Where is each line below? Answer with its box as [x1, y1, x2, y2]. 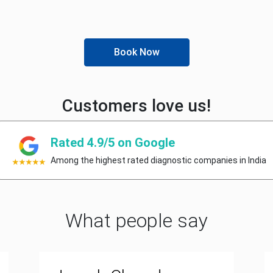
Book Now [113, 46, 160, 58]
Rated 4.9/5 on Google [50, 135, 175, 150]
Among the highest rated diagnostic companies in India [50, 155, 266, 165]
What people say [65, 209, 208, 232]
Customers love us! [62, 96, 211, 116]
